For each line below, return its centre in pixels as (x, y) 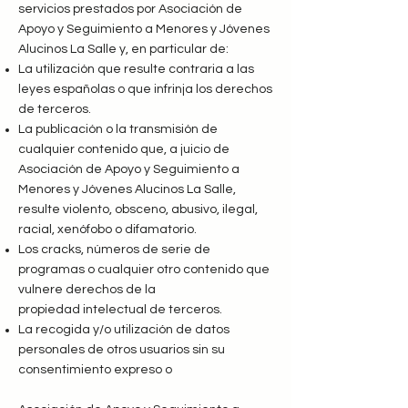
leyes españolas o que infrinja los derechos (145, 89)
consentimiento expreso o (95, 370)
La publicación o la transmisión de (118, 129)
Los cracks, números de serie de (114, 250)
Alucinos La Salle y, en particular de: (123, 49)
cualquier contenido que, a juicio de (124, 149)
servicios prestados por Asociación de (130, 9)
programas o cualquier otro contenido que (144, 270)
